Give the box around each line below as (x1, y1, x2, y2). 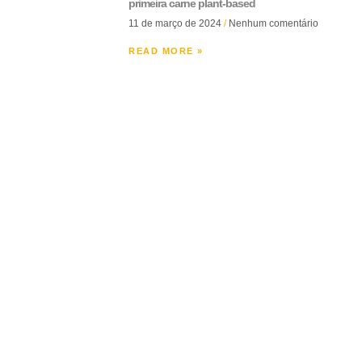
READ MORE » (128, 45, 204, 56)
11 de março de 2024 (128, 17, 224, 29)
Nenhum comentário (226, 17, 318, 29)
